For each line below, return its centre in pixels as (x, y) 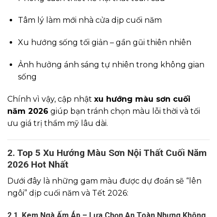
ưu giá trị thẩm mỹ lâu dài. (58, 123)
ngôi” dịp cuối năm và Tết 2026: (68, 193)
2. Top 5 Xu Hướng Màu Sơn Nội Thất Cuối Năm (107, 153)
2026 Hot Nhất (38, 164)
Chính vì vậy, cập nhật (51, 99)
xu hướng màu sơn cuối (142, 99)
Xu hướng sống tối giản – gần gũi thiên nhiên (105, 43)
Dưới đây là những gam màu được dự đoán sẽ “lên (104, 181)
